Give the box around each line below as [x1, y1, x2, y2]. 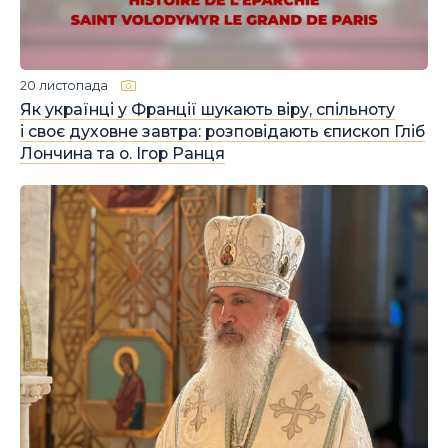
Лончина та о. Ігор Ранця [20, 144, 225, 163]
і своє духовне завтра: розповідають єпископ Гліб [20, 122, 425, 141]
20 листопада [20, 77, 108, 93]
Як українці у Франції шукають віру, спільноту [20, 100, 395, 119]
